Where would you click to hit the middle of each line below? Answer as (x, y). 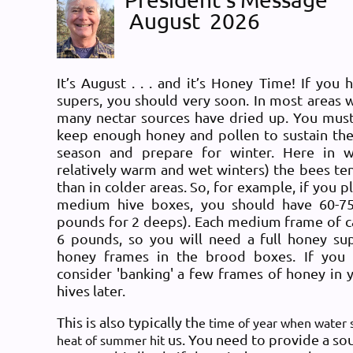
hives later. (91, 290)
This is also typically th (128, 321)
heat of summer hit (112, 339)
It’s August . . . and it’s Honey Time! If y (190, 82)
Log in (76, 20)
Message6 (156, 57)
